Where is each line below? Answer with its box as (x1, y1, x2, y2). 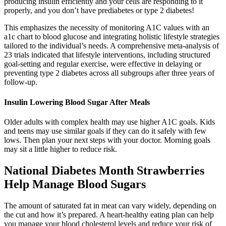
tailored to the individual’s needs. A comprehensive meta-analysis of (4, 41, 219, 50)
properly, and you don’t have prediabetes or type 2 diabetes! (4, 6, 194, 15)
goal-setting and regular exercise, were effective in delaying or (4, 60, 201, 69)
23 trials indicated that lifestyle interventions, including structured (4, 50, 210, 60)
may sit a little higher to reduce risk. (4, 144, 117, 153)
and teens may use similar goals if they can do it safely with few (4, 126, 206, 135)
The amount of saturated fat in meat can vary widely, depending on (4, 201, 216, 210)
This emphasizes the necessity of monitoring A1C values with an (4, 23, 209, 32)
